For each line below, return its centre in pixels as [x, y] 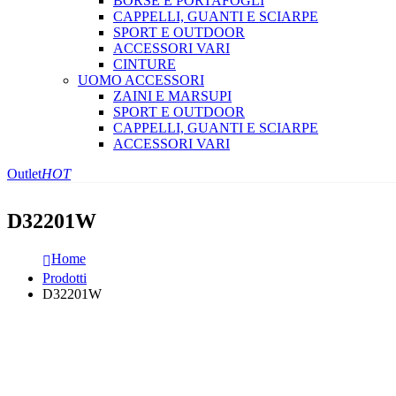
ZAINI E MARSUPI [172, 96]
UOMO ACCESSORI [141, 80]
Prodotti [65, 278]
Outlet [24, 174]
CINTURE [145, 65]
